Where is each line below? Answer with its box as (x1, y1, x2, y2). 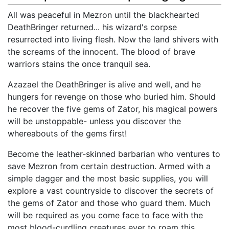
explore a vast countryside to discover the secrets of (8, 186, 214, 196)
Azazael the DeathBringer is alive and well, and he (8, 79, 201, 90)
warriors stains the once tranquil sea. (8, 59, 150, 70)
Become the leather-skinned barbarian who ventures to (8, 149, 220, 159)
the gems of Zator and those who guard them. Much (8, 198, 210, 209)
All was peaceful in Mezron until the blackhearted (8, 10, 199, 20)
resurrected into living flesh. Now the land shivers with (8, 34, 218, 45)
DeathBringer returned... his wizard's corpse (8, 22, 177, 33)
